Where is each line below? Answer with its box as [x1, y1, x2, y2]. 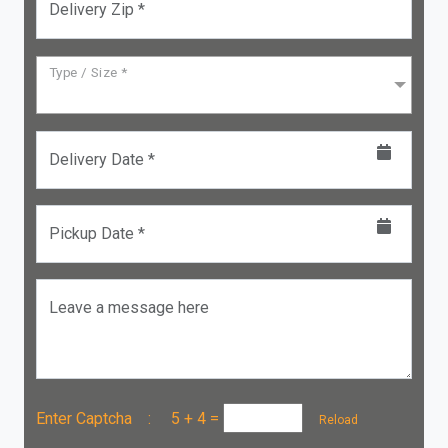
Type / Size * [49, 64, 128, 81]
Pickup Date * [49, 224, 145, 243]
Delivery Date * [49, 150, 155, 169]
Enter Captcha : [36, 408, 171, 428]
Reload [307, 412, 358, 427]
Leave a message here [49, 298, 209, 317]
